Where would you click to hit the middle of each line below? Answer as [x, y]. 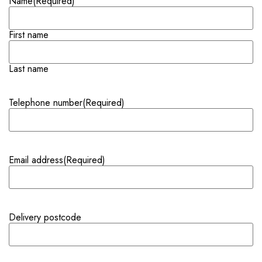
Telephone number [46, 103]
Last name [29, 69]
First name [29, 35]
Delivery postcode [45, 218]
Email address [36, 160]
